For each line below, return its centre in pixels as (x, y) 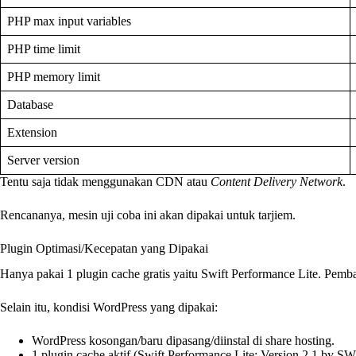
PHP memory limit (54, 76)
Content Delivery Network (277, 181)
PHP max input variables (69, 21)
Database (30, 104)
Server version (43, 160)
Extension (32, 132)
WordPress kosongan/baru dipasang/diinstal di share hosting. (183, 341)
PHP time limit (44, 48)
